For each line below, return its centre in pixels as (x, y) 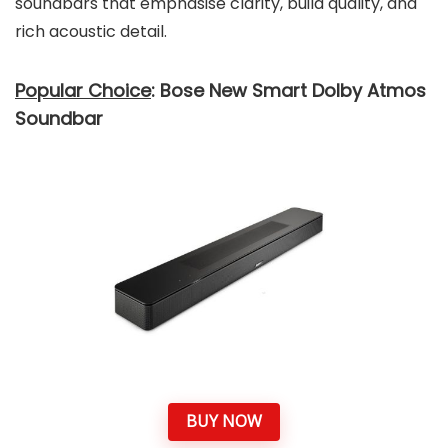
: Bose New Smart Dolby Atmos (288, 90)
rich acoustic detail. (91, 31)
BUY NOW (224, 421)
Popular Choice (83, 90)
